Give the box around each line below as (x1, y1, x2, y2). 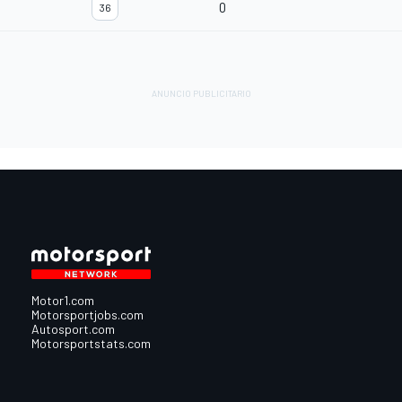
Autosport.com (31, 321, 115, 337)
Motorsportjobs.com (31, 307, 144, 323)
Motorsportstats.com (31, 336, 151, 352)
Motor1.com (31, 293, 94, 309)
